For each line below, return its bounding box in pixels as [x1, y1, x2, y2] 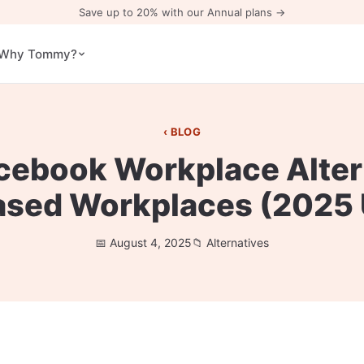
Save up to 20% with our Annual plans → [79, 6, 285, 19]
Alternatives [206, 236, 269, 249]
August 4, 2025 [110, 236, 192, 249]
